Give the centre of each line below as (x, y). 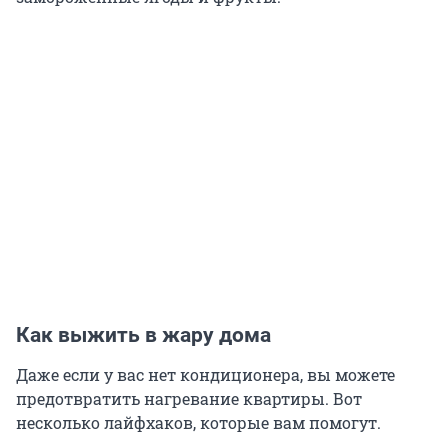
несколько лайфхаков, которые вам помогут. (198, 423)
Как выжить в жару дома (143, 335)
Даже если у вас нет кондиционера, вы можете (205, 375)
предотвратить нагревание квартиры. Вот (189, 399)
